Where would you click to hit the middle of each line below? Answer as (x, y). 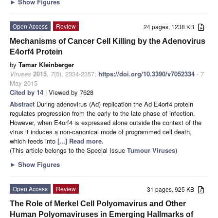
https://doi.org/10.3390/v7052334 (146, 73)
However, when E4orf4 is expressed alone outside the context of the (106, 122)
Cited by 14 (27, 92)
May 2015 (24, 83)
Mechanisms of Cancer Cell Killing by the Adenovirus (108, 41)
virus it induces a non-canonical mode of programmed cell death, (101, 131)
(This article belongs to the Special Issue (68, 150)
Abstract (23, 104)
